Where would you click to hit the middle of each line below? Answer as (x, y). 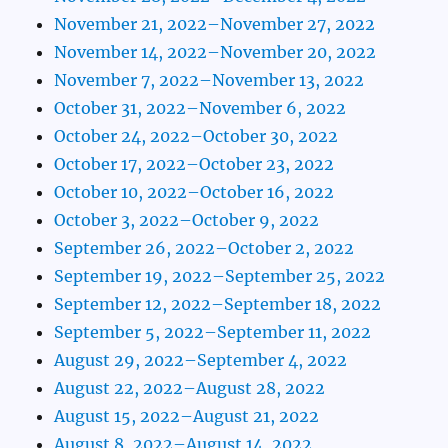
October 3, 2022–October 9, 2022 (187, 220)
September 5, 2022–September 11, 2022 (213, 332)
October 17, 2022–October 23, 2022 (194, 164)
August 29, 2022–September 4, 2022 (201, 360)
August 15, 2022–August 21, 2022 (187, 416)
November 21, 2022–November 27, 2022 (215, 24)
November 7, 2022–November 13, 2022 (209, 80)
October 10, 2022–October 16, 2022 (194, 192)
